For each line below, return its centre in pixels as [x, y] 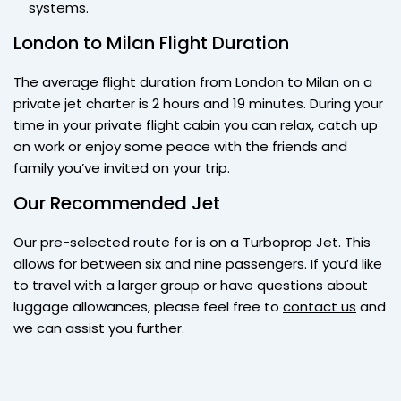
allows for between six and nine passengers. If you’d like [198, 263]
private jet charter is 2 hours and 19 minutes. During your [198, 103]
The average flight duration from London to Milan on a [193, 81]
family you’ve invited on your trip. [122, 167]
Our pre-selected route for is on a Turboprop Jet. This [192, 242]
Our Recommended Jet [117, 203]
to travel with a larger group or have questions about [191, 285]
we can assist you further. [99, 328]
